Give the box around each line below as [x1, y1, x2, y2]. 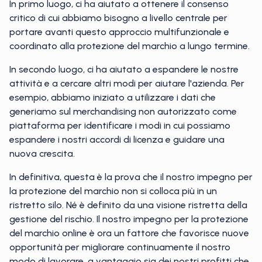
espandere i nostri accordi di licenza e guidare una [9, 134, 225, 145]
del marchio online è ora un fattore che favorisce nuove [9, 227, 249, 239]
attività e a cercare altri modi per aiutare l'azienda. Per [9, 78, 244, 89]
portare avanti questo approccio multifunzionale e [9, 26, 229, 37]
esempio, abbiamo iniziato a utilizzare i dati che [9, 92, 216, 103]
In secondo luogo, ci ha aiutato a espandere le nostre [9, 64, 239, 75]
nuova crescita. [9, 148, 75, 159]
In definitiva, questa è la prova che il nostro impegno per [9, 171, 253, 182]
